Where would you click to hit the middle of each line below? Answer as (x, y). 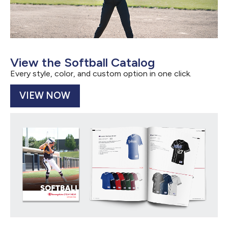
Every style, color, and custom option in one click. (101, 73)
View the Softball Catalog (82, 62)
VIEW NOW (45, 95)
